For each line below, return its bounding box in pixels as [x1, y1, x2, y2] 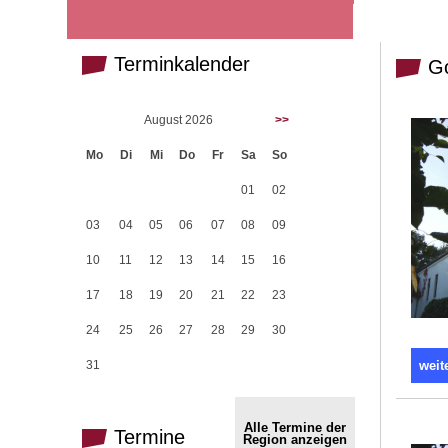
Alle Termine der [244, 420, 346, 435]
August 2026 [143, 113, 216, 127]
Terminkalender [108, 53, 250, 75]
